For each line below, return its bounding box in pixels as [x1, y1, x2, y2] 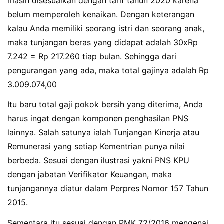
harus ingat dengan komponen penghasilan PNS [7, 113, 188, 124]
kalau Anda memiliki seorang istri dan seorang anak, [7, 23, 204, 33]
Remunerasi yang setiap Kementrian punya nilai [7, 141, 185, 152]
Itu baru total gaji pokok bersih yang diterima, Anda [7, 99, 203, 110]
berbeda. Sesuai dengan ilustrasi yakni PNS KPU [7, 155, 189, 166]
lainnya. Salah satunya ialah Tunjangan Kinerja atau [7, 127, 199, 138]
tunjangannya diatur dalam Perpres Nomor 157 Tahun [7, 183, 208, 194]
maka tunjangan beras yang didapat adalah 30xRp [7, 37, 198, 47]
